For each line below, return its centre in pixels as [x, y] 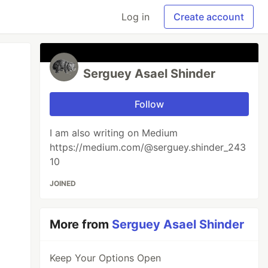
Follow [150, 104]
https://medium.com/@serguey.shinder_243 [148, 147]
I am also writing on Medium [114, 133]
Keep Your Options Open [106, 258]
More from [81, 224]
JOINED [63, 183]
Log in [135, 17]
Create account [209, 17]
